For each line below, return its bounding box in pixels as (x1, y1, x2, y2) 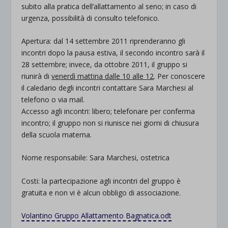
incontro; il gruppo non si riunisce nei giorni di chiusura (21, 118, 199, 128)
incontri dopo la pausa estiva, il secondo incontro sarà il (21, 47, 205, 58)
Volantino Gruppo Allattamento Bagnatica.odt (21, 211, 172, 221)
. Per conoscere (154, 71, 206, 81)
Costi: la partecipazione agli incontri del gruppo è (21, 176, 181, 186)
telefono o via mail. (21, 94, 85, 104)
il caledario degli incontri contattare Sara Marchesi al (21, 82, 194, 93)
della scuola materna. (21, 129, 92, 139)
